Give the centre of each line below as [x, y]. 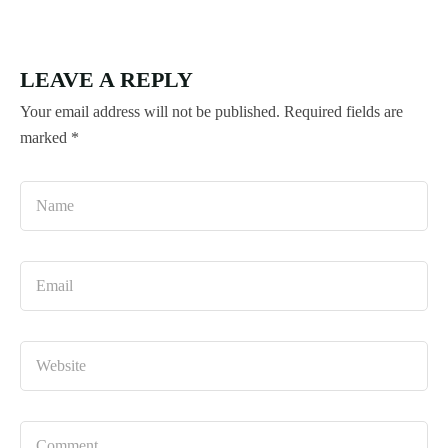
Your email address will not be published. [150, 111]
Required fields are [343, 111]
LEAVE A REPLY [106, 79]
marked [45, 137]
